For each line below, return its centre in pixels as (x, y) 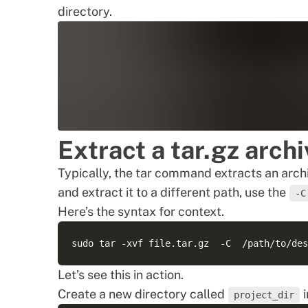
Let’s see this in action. (121, 275)
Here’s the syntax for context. (141, 211)
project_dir (264, 295)
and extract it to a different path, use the (173, 192)
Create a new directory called (143, 294)
